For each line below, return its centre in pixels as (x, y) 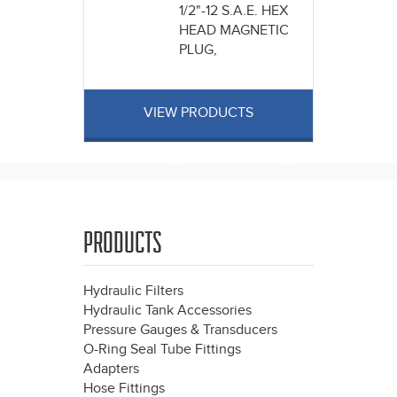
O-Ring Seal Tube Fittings (162, 350)
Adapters (111, 370)
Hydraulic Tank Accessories (167, 311)
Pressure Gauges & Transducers (180, 331)
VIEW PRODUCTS (198, 113)
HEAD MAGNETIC (234, 31)
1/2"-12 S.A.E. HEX (233, 12)
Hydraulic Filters (133, 292)
